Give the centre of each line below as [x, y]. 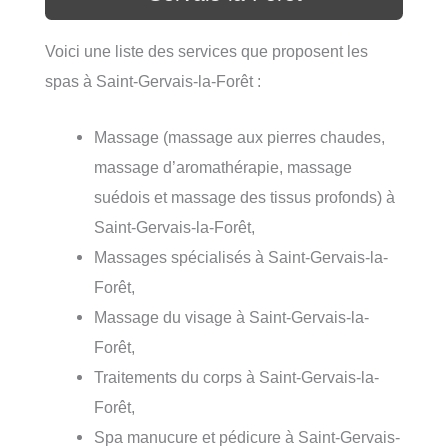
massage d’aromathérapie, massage [223, 167]
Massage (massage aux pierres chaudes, [240, 137]
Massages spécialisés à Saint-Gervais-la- [241, 257]
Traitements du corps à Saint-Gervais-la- [237, 377]
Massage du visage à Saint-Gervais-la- [232, 317]
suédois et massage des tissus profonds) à [245, 197]
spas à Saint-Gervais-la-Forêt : [153, 80]
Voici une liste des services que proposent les [206, 50]
